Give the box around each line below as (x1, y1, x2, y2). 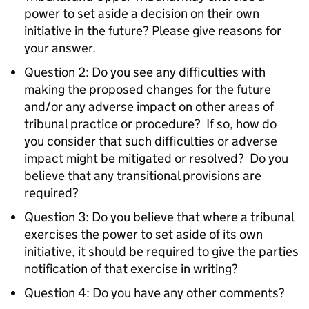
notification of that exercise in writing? (24, 261, 238, 277)
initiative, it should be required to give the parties (24, 243, 299, 259)
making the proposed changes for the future (24, 81, 271, 97)
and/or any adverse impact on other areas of (24, 99, 274, 114)
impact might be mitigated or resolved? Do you (24, 150, 288, 166)
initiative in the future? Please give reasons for (24, 23, 281, 39)
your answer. (24, 40, 96, 56)
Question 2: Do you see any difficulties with (24, 64, 266, 80)
